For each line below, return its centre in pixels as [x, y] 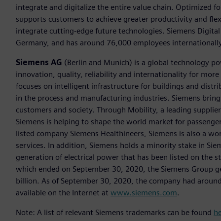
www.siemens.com [144, 193]
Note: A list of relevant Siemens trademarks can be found [115, 213]
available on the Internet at [63, 193]
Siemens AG [39, 63]
